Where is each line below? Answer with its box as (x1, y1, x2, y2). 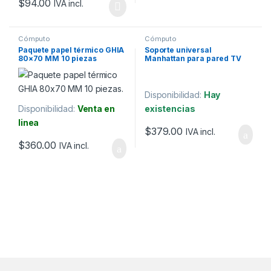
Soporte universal (144, 45, 212, 55)
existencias (144, 103, 195, 114)
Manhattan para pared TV (144, 54, 241, 64)
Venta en (77, 103, 115, 114)
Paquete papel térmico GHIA (18, 45, 125, 55)
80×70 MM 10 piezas (18, 54, 97, 64)
